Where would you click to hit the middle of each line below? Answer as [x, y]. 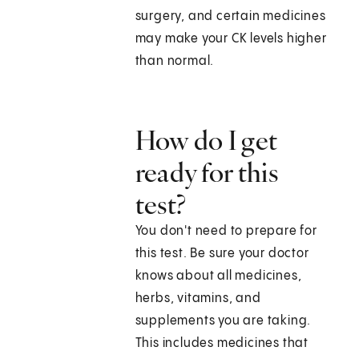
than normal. [175, 62]
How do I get [206, 141]
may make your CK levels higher [231, 39]
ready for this [206, 173]
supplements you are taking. [223, 321]
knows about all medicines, [218, 276]
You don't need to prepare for [226, 232]
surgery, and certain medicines [230, 17]
